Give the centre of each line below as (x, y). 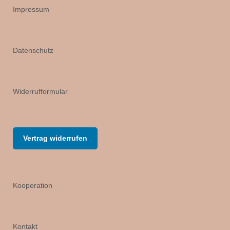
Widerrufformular (40, 91)
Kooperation (33, 185)
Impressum (31, 9)
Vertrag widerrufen (55, 138)
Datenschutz (33, 50)
